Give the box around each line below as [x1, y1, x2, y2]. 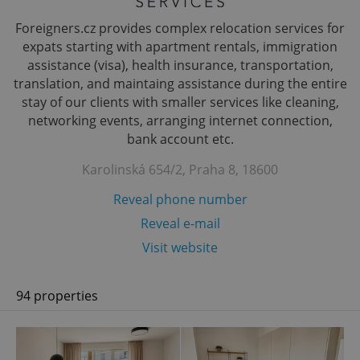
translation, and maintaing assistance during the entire [13, 75, 347, 92]
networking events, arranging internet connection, [27, 112, 333, 129]
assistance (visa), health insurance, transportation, [27, 56, 333, 74]
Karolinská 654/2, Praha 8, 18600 [82, 161, 278, 178]
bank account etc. [126, 130, 234, 148]
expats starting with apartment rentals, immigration [22, 38, 337, 55]
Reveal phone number [112, 190, 247, 208]
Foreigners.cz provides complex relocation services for [15, 19, 345, 37]
